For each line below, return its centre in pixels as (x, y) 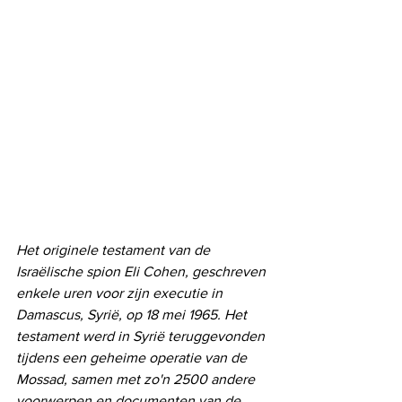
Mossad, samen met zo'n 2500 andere (137, 379)
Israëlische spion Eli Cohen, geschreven (143, 271)
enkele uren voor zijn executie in (121, 293)
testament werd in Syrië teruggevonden (142, 336)
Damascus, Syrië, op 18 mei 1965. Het (133, 314)
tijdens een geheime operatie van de (133, 357)
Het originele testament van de (115, 249)
